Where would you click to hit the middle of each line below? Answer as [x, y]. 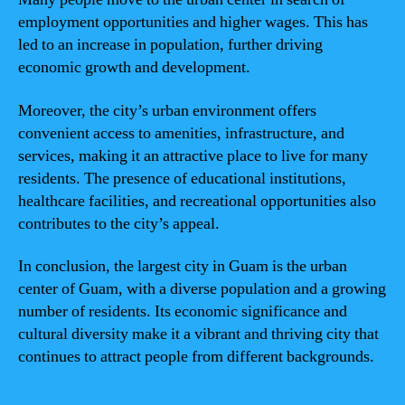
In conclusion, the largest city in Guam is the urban [183, 266]
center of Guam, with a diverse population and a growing [202, 289]
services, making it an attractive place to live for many [193, 155]
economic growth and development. [134, 67]
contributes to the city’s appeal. [119, 223]
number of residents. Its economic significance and [183, 311]
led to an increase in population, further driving [170, 45]
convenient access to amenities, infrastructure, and [181, 133]
